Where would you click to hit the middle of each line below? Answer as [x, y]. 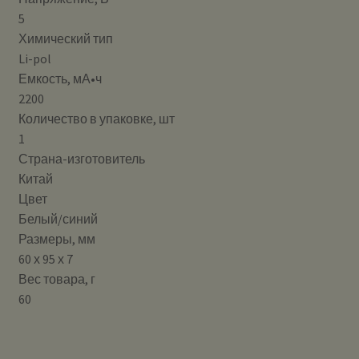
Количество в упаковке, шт [96, 119]
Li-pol [34, 59]
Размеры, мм [56, 239]
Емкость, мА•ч [60, 79]
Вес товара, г [56, 279]
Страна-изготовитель [81, 159]
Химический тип [65, 39]
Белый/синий [58, 219]
